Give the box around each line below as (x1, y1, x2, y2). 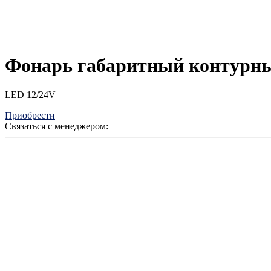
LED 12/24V (5, 90, 56, 100)
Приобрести (5, 110, 55, 121)
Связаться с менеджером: (5, 121, 108, 132)
